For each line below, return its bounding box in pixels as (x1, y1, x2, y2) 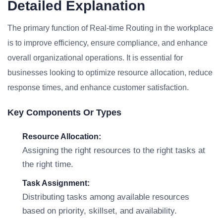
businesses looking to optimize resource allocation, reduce (7, 68, 213, 77)
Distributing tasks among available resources (22, 192, 189, 202)
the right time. (22, 160, 73, 169)
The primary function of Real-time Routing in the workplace (7, 24, 213, 32)
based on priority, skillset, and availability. (22, 206, 177, 216)
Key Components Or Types (7, 108, 121, 117)
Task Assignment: (22, 179, 90, 187)
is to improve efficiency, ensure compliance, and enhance (7, 39, 208, 47)
